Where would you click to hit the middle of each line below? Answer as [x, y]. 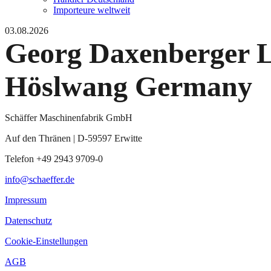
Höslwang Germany [129, 87]
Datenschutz [28, 221]
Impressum [26, 200]
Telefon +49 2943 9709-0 [54, 159]
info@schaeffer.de [40, 180]
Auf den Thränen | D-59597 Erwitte [73, 139]
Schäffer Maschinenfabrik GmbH [69, 118]
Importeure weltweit [92, 10]
